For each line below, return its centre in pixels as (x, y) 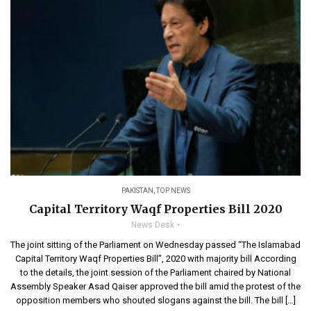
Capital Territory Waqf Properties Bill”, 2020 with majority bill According (155, 258)
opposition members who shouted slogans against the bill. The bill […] (155, 300)
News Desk (152, 225)
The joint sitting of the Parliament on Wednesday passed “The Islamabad (155, 244)
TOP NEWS (173, 190)
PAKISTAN (137, 190)
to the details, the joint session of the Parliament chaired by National (155, 272)
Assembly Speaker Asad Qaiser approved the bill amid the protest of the (155, 286)
